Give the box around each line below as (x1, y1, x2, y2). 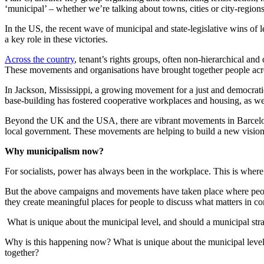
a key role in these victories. (5, 34, 108, 44)
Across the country (5, 54, 74, 64)
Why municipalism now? (5, 146, 104, 156)
